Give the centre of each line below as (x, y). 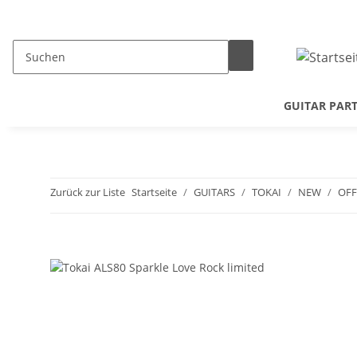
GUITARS (214, 192)
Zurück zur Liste (88, 192)
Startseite (154, 192)
